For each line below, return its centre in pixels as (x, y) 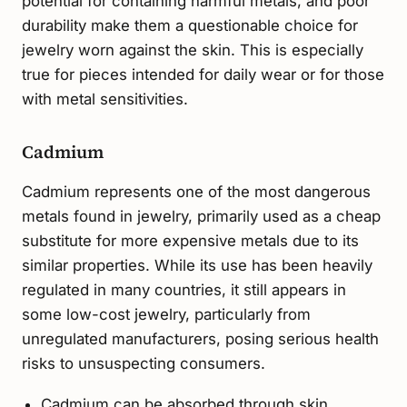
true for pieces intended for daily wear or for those (203, 75)
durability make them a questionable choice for (190, 26)
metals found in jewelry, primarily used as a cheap (201, 217)
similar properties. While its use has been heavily (197, 266)
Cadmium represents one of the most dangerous (196, 192)
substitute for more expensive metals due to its (190, 241)
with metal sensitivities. (105, 99)
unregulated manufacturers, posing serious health (200, 339)
